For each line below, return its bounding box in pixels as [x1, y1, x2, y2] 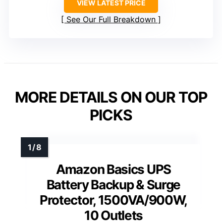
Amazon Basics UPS [56, 162, 171, 177]
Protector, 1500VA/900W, [39, 192, 188, 208]
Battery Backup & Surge [46, 177, 181, 192]
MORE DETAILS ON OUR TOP [15, 88, 207, 106]
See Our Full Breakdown [66, 14, 156, 24]
